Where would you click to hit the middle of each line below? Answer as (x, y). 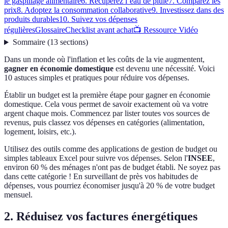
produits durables (32, 19)
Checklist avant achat (99, 30)
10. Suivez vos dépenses (98, 19)
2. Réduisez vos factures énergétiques (101, 217)
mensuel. (18, 195)
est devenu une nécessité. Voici (164, 69)
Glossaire (50, 30)
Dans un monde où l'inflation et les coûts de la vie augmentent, (104, 60)
